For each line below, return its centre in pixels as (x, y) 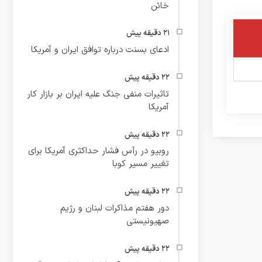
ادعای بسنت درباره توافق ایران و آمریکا (100, 50)
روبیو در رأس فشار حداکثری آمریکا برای (99, 151)
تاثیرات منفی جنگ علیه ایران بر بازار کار (98, 94)
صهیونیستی (148, 222)
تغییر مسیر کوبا (141, 164)
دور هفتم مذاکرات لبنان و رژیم (115, 209)
